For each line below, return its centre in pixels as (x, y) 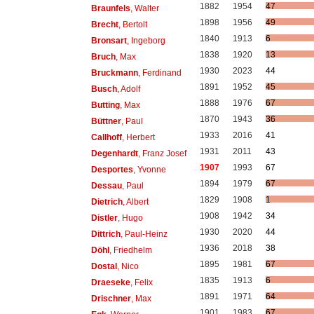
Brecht (104, 24)
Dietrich (107, 202)
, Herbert (138, 137)
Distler (104, 218)
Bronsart (109, 40)
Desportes (112, 169)
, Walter (144, 8)
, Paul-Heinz (144, 234)
